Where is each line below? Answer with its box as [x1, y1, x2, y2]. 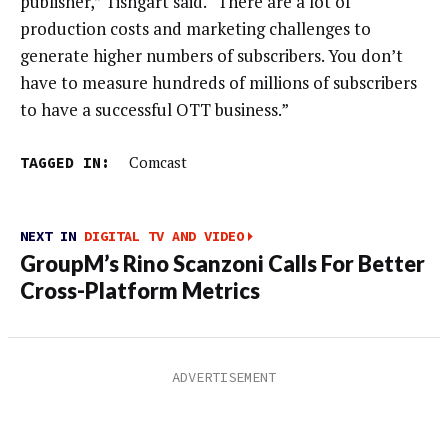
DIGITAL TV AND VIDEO [84, 227, 244, 246]
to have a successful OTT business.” [20, 98, 289, 122]
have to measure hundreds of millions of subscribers [20, 71, 417, 95]
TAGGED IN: [20, 152, 110, 172]
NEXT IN [20, 227, 84, 246]
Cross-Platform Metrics [20, 278, 260, 305]
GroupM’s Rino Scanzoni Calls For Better [20, 251, 425, 278]
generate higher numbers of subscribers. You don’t [20, 44, 403, 68]
